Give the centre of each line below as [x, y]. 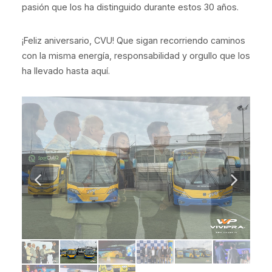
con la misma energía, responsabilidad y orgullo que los [136, 56]
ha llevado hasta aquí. [66, 71]
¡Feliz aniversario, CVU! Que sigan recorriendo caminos [134, 40]
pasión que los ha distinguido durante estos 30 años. [130, 7]
